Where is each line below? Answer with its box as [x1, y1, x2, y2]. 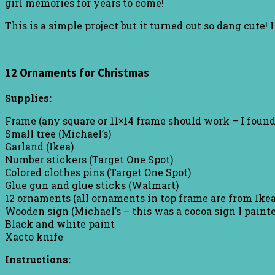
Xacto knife [5, 230, 63, 244]
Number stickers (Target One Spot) [5, 153, 173, 166]
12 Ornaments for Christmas [5, 66, 149, 80]
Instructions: [5, 253, 71, 266]
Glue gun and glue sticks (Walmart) [5, 179, 179, 192]
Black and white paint [5, 217, 115, 231]
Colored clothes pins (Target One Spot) [5, 166, 191, 179]
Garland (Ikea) [5, 140, 74, 153]
